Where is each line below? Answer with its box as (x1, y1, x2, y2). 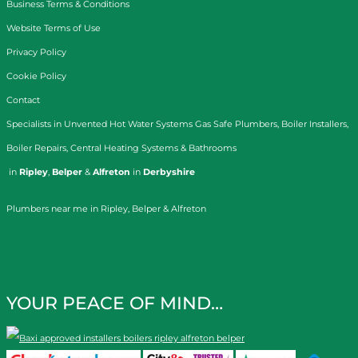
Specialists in (6, 117, 64, 129)
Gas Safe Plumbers (195, 117, 277, 129)
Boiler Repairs (6, 141, 66, 153)
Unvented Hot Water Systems (64, 117, 193, 129)
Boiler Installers (281, 117, 347, 129)
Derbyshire (143, 165, 195, 177)
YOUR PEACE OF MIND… (6, 292, 223, 315)
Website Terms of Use (6, 22, 101, 34)
